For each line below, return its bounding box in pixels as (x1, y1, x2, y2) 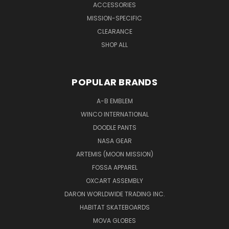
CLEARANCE (97, 27, 132, 36)
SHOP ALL (101, 40, 128, 49)
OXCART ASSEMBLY (86, 176, 143, 185)
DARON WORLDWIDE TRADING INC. (64, 189, 165, 198)
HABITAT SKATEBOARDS (79, 202, 150, 212)
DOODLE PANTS (93, 123, 136, 132)
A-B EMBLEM (96, 96, 133, 105)
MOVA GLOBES (93, 216, 136, 225)
